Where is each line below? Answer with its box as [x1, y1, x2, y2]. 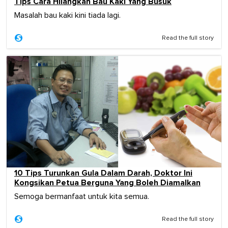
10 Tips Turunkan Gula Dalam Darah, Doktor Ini [14, 168, 192, 179]
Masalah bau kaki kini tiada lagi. [14, 11, 121, 19]
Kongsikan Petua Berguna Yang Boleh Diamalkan [14, 178, 201, 188]
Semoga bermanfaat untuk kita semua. [14, 192, 149, 201]
